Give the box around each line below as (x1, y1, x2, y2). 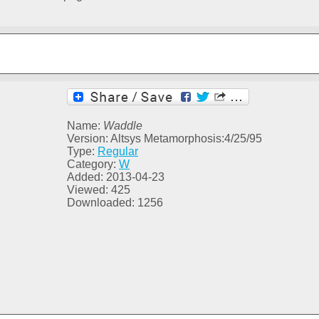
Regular (98, 145, 138, 158)
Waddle (103, 120, 142, 132)
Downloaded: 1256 (67, 197, 163, 209)
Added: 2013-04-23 (67, 171, 164, 184)
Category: (67, 158, 119, 171)
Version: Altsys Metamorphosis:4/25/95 (67, 132, 262, 145)
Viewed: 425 (67, 184, 130, 197)
